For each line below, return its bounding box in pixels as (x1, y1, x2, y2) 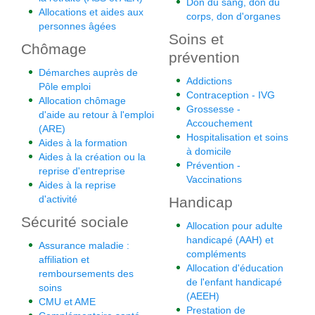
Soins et (169, 31, 224, 47)
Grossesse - (186, 103, 240, 115)
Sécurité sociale (21, 214, 129, 230)
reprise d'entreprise (39, 165, 125, 176)
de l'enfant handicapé (186, 276, 282, 288)
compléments (186, 248, 246, 259)
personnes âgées (39, 20, 116, 32)
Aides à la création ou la (39, 151, 146, 162)
